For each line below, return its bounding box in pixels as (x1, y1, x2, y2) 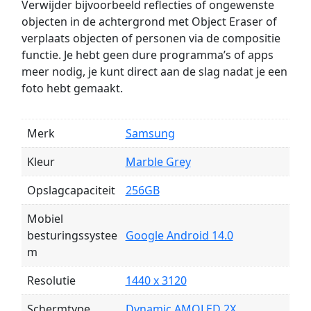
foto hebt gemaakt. (21, 81, 123, 96)
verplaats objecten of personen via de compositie (21, 31, 280, 47)
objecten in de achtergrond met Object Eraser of (21, 14, 277, 30)
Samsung (125, 126, 175, 142)
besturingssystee (26, 228, 117, 244)
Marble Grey (125, 154, 191, 170)
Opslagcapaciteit (26, 183, 115, 199)
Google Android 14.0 (125, 228, 233, 244)
